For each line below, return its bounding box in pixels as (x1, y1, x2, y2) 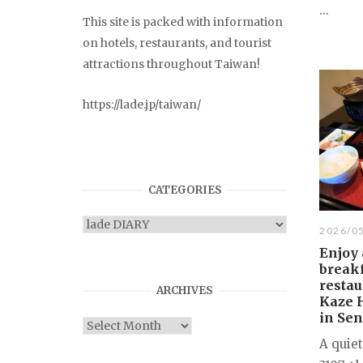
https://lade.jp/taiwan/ (83, 97, 201, 113)
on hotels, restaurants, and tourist (83, 36, 271, 51)
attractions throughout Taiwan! (83, 57, 260, 72)
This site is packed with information (83, 15, 283, 30)
